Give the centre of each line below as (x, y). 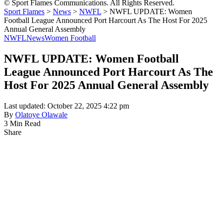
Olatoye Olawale (41, 114)
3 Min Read (22, 123)
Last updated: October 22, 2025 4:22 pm (66, 106)
